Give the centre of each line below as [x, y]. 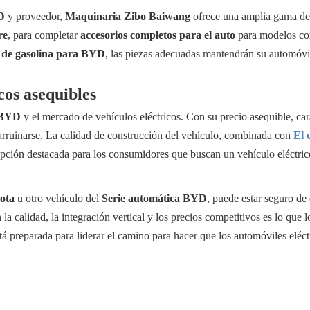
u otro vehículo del [58, 198]
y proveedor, [35, 16]
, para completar [44, 35]
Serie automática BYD [154, 198]
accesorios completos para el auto [158, 35]
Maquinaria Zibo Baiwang [128, 16]
